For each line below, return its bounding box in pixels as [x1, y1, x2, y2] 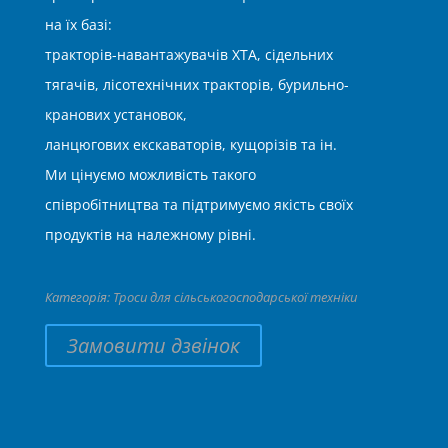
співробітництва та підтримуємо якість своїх [44, 194, 353, 214]
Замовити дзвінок [66, 331, 240, 359]
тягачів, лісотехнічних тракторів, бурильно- [44, 74, 349, 94]
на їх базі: [44, 14, 112, 34]
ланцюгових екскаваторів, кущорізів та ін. [44, 134, 337, 154]
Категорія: [44, 287, 113, 306]
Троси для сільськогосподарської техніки [112, 287, 357, 306]
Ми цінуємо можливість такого [44, 164, 256, 184]
